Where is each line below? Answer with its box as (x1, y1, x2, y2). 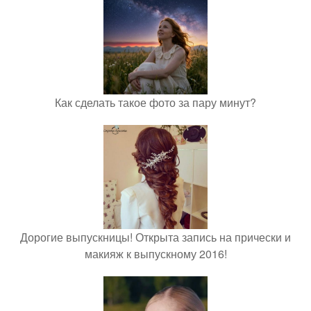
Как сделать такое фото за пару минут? (55, 94, 256, 110)
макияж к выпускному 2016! (84, 246, 227, 262)
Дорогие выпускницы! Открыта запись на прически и (20, 229, 291, 245)
